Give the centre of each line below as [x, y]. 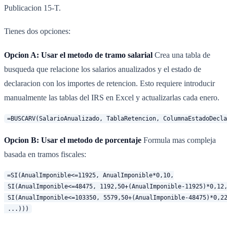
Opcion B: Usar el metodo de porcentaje [73, 140]
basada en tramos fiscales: [45, 155]
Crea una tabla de [181, 55]
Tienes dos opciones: [37, 31]
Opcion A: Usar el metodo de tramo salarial [78, 55]
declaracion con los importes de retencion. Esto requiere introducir [109, 83]
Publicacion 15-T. [32, 8]
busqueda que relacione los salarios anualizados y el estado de [103, 69]
